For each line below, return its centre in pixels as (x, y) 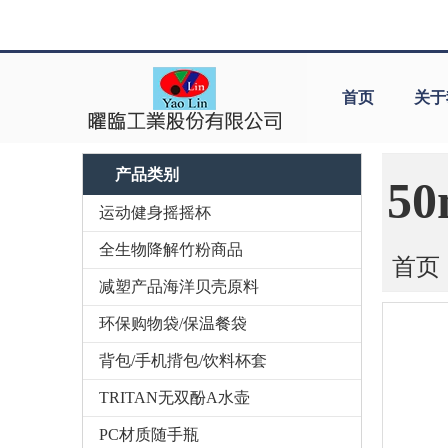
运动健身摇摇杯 (155, 213)
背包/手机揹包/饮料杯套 (183, 361)
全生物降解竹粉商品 (171, 250)
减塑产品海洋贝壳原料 (179, 287)
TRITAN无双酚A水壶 (174, 398)
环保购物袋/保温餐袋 (173, 324)
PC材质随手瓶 (149, 435)
